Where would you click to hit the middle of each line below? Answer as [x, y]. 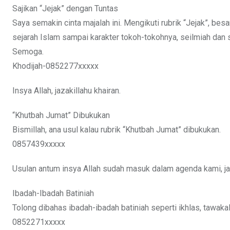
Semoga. [28, 52]
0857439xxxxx [39, 144]
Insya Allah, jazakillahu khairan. [66, 91]
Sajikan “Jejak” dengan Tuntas [65, 9]
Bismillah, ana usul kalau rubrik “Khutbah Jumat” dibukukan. [117, 130]
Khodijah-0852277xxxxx [55, 66]
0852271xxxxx [39, 222]
